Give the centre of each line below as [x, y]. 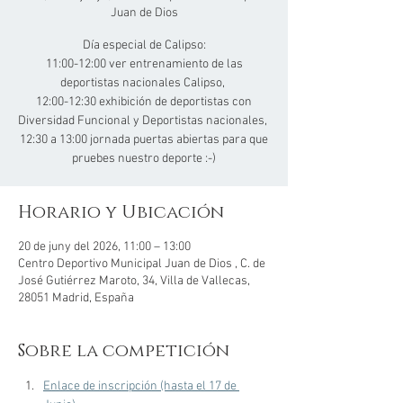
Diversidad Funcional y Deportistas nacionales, [144, 121]
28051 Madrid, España [76, 298]
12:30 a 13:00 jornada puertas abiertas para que [144, 140]
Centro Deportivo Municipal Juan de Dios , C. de [142, 264]
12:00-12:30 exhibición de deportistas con [144, 102]
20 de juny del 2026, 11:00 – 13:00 [104, 247]
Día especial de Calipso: [144, 45]
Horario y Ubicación [121, 212]
